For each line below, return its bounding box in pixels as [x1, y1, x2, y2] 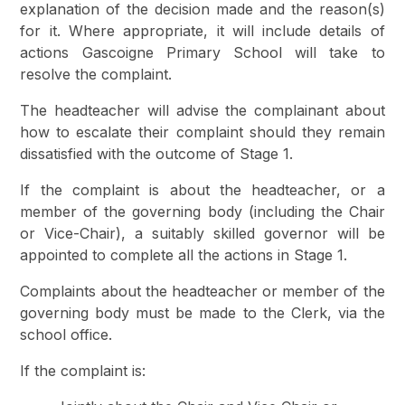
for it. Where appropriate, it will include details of [20, 21, 385, 40]
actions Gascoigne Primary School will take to [20, 42, 385, 61]
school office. [20, 325, 113, 344]
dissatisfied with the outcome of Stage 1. [20, 144, 294, 163]
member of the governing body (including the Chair [20, 202, 385, 221]
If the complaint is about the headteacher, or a [20, 180, 385, 199]
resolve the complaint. [20, 64, 173, 83]
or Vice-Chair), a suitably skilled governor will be [20, 223, 385, 242]
